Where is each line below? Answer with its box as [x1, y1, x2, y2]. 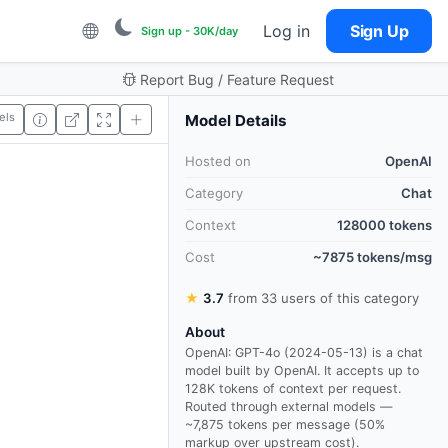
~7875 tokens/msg [313, 249, 432, 265]
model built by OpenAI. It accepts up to [185, 363, 419, 378]
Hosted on [185, 153, 251, 169]
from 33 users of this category [228, 290, 419, 306]
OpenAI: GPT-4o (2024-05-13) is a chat [185, 345, 423, 360]
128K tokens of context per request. [185, 381, 401, 396]
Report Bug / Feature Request [140, 70, 334, 88]
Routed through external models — [185, 399, 392, 414]
